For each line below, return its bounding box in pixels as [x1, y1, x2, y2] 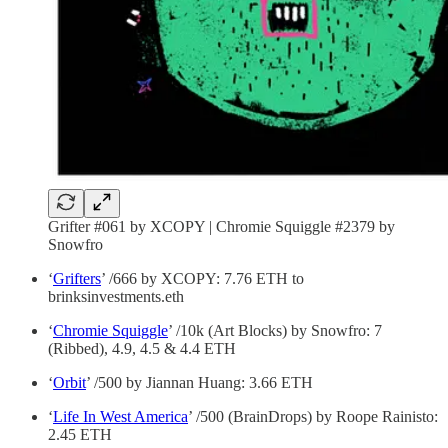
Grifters [53, 270, 101, 288]
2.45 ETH [48, 426, 112, 444]
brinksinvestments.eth [48, 288, 184, 306]
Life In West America [53, 408, 188, 426]
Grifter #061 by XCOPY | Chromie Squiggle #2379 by [48, 218, 395, 236]
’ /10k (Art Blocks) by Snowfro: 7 [168, 322, 382, 340]
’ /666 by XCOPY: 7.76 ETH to [101, 270, 304, 288]
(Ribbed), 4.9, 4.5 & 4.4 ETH [48, 340, 236, 358]
